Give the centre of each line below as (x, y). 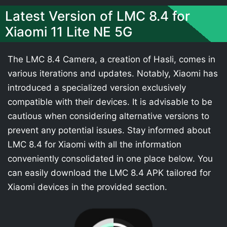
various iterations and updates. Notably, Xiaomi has (113, 73)
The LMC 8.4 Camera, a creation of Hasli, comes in (111, 59)
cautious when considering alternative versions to (108, 116)
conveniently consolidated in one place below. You (110, 159)
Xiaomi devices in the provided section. (87, 187)
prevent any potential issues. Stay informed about (109, 130)
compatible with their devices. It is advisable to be (110, 102)
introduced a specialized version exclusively (97, 88)
